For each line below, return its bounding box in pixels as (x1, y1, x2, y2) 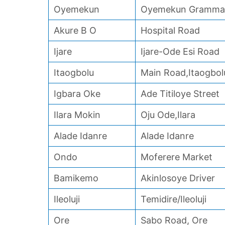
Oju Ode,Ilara (141, 109, 195, 120)
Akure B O (54, 25, 96, 36)
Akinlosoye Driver (141, 173, 215, 183)
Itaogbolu (54, 67, 94, 78)
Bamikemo (54, 173, 98, 183)
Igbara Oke (54, 88, 100, 99)
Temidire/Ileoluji (141, 194, 206, 204)
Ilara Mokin (54, 109, 100, 120)
